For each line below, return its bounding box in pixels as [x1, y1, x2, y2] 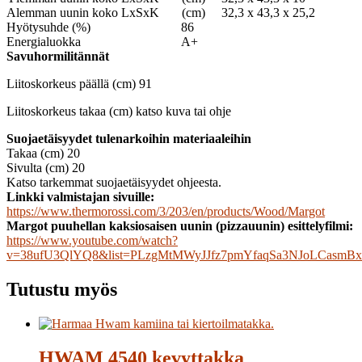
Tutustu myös [6, 279, 117, 301]
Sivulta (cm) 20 [6, 161, 85, 175]
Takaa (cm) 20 [6, 146, 80, 161]
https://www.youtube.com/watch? [6, 234, 178, 248]
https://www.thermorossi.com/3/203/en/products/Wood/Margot [6, 204, 325, 219]
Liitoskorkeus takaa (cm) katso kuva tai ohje [6, 104, 231, 119]
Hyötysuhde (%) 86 [6, 20, 194, 35]
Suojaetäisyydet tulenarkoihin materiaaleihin [6, 132, 251, 146]
